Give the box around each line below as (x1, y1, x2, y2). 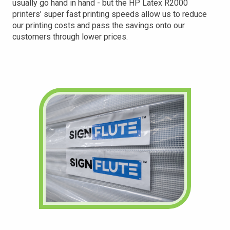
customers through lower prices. (12, 32, 128, 42)
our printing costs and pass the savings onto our (12, 21, 185, 30)
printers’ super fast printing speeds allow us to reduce (12, 9, 207, 19)
